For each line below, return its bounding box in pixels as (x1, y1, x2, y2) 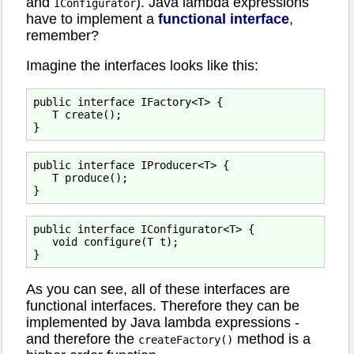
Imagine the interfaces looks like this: (26, 58, 258, 74)
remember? (26, 27, 99, 43)
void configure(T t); (33, 235, 179, 248)
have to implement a (26, 10, 158, 27)
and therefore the (26, 331, 138, 348)
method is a (233, 331, 311, 348)
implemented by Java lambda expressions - (26, 314, 299, 331)
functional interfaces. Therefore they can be (26, 298, 299, 314)
